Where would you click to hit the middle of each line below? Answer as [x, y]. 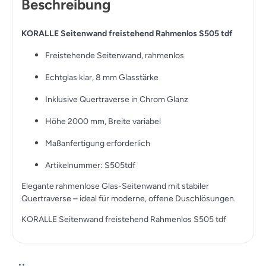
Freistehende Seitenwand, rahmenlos [115, 55]
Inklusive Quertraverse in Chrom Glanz [117, 99]
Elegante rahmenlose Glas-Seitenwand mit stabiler [115, 186]
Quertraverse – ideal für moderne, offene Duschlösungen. [129, 198]
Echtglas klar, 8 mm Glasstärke [102, 77]
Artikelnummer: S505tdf [90, 165]
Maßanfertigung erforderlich [98, 143]
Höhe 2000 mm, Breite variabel [103, 121]
